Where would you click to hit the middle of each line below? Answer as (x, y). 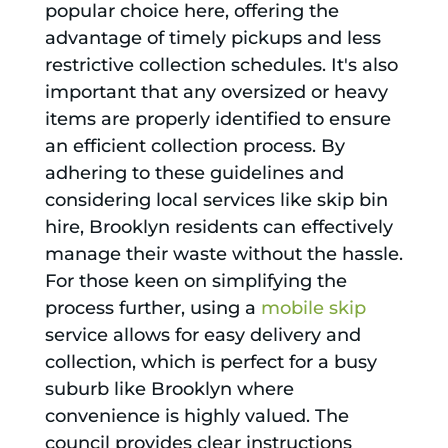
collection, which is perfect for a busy (210, 362)
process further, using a (152, 308)
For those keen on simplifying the (195, 281)
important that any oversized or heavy (216, 92)
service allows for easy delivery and (202, 335)
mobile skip (313, 308)
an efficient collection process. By (194, 146)
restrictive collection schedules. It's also (221, 65)
